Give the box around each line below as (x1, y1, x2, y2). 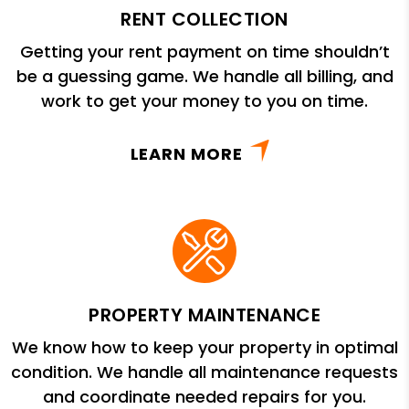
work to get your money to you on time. (41, 89, 368, 112)
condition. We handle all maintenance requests (11, 360, 398, 383)
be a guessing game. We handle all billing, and (16, 64, 393, 88)
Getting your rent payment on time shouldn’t (19, 39, 390, 63)
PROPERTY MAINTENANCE (89, 301, 320, 328)
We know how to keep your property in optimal (11, 335, 398, 359)
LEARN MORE (130, 142, 243, 165)
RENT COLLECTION (121, 5, 288, 32)
